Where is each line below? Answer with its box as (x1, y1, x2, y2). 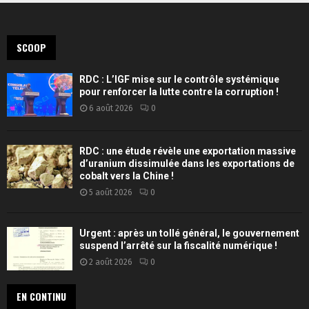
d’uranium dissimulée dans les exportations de (79, 157, 295, 169)
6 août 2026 (89, 103, 133, 113)
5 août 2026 (89, 187, 132, 197)
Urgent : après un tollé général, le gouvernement (79, 227, 299, 239)
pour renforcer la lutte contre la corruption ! (79, 86, 279, 97)
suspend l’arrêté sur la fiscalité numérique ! (79, 239, 279, 251)
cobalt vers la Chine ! (79, 170, 174, 181)
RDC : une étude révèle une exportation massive (79, 145, 296, 157)
